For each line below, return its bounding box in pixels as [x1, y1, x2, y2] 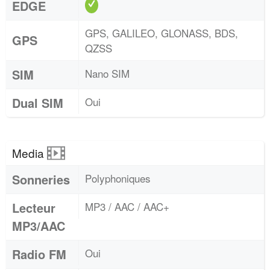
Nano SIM [85, 66, 130, 81]
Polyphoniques [85, 171, 151, 186]
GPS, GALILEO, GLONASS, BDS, [85, 25, 238, 40]
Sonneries [12, 171, 70, 188]
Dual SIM [12, 94, 63, 111]
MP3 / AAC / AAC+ [85, 199, 169, 214]
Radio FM [12, 245, 66, 263]
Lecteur [12, 199, 55, 216]
